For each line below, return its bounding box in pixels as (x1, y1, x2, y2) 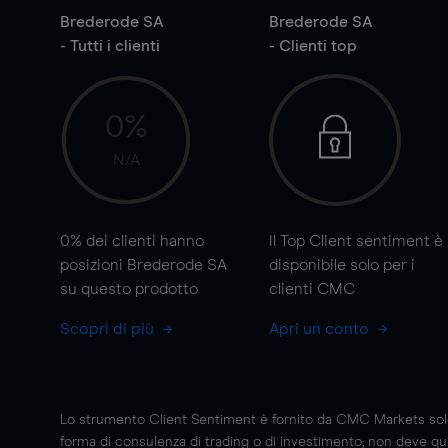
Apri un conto (268, 321, 373, 337)
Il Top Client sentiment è (268, 233, 443, 249)
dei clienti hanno (82, 233, 204, 249)
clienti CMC (268, 281, 355, 297)
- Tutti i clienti (60, 38, 160, 54)
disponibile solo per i (268, 257, 415, 273)
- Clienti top (268, 38, 357, 54)
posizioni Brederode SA (60, 257, 227, 273)
